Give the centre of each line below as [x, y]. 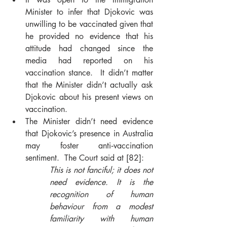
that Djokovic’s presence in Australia [89, 134]
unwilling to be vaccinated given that [89, 24]
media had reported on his [89, 61]
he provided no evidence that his [89, 36]
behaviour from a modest [101, 206]
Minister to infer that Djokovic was [89, 12]
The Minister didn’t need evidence [89, 121]
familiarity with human [101, 219]
